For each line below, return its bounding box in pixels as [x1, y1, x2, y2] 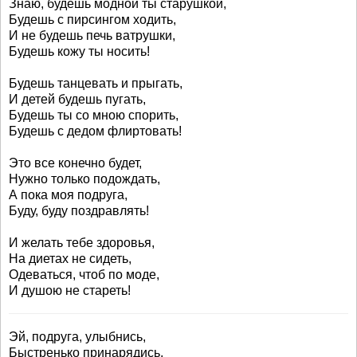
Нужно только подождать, [9, 172, 160, 186]
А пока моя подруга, [9, 188, 127, 202]
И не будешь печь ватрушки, [9, 29, 175, 42]
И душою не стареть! [9, 284, 131, 297]
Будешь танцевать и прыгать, [9, 76, 182, 90]
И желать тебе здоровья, [9, 236, 155, 249]
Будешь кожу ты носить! [9, 45, 150, 58]
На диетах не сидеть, [9, 252, 131, 265]
